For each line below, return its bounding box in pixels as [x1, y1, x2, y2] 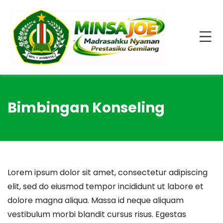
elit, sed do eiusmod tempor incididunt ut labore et [7, 181, 204, 193]
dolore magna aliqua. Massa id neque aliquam [7, 195, 184, 207]
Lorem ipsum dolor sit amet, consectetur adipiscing [7, 167, 208, 179]
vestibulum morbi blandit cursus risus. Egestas [7, 209, 186, 221]
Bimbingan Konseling [7, 98, 165, 118]
